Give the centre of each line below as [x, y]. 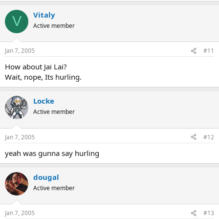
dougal [46, 177]
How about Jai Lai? [36, 66]
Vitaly [44, 14]
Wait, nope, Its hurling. [43, 77]
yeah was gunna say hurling [52, 153]
